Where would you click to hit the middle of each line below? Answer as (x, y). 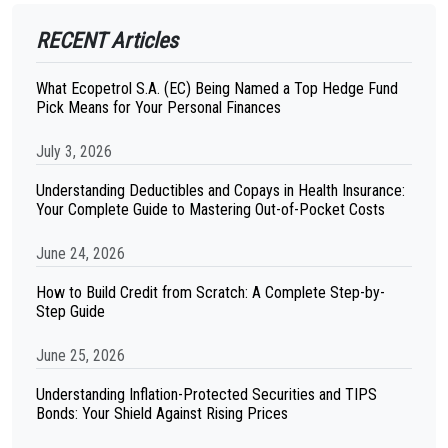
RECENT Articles (107, 40)
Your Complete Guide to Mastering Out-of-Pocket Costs (210, 209)
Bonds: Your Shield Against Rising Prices (162, 413)
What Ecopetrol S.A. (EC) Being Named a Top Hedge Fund (217, 88)
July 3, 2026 (74, 151)
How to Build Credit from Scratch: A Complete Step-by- (210, 292)
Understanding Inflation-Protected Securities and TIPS (206, 394)
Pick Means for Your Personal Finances (158, 107)
